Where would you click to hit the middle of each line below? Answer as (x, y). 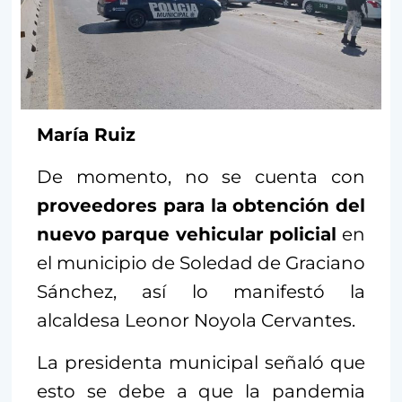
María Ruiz (86, 135)
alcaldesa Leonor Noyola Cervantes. (196, 321)
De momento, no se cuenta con (201, 177)
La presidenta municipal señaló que (201, 363)
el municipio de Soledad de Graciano (201, 263)
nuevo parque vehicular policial (189, 235)
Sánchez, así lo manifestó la (201, 292)
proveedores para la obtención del (201, 206)
